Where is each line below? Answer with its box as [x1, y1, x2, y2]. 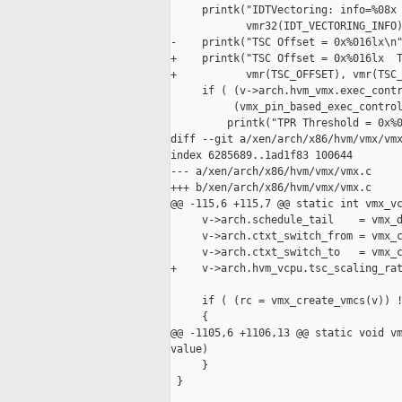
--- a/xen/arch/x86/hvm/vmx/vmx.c [170, 165, 371, 179]
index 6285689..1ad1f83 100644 [170, 149, 353, 162]
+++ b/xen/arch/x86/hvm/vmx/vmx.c [170, 181, 371, 195]
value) [170, 343, 208, 356]
